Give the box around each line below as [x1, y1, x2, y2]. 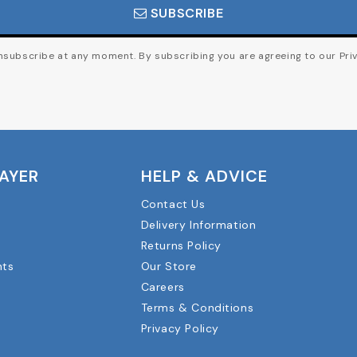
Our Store [140, 258, 197, 273]
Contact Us [140, 196, 206, 211]
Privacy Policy [140, 320, 219, 335]
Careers [140, 279, 185, 294]
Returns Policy [140, 237, 222, 253]
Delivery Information [140, 217, 257, 232]
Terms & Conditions [140, 300, 254, 315]
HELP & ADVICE [140, 165, 268, 186]
